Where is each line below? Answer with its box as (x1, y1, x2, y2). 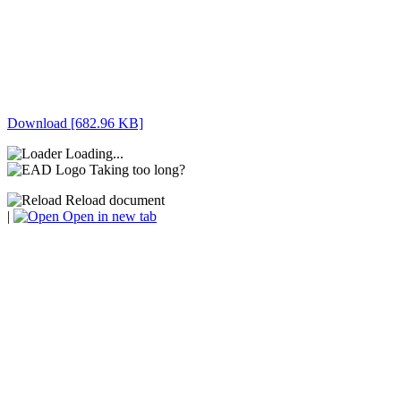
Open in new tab (59, 208, 157, 224)
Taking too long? (90, 161, 185, 177)
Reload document (62, 192, 165, 208)
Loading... (65, 145, 124, 161)
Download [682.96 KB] (7, 115, 143, 131)
